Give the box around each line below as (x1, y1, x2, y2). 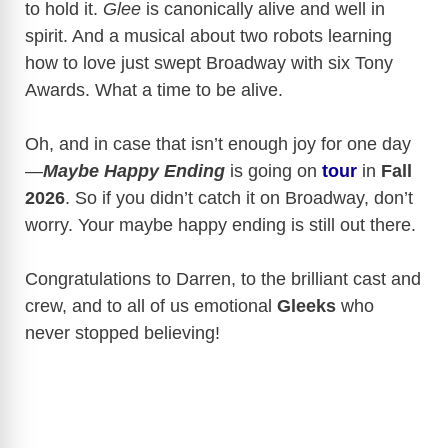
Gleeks (277, 295, 336, 316)
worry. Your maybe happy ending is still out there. (25, 214, 416, 235)
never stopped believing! (25, 322, 220, 343)
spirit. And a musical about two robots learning (25, 25, 392, 46)
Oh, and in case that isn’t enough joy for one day (25, 133, 411, 154)
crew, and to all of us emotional (25, 295, 277, 316)
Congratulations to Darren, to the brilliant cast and (25, 268, 421, 289)
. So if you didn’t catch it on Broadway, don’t (65, 187, 413, 208)
